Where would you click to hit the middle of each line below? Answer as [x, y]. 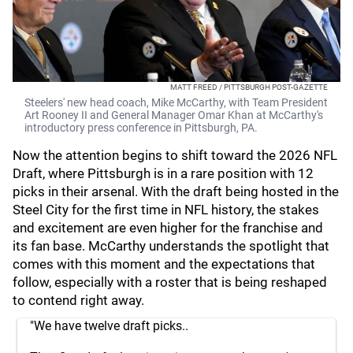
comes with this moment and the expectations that [164, 264]
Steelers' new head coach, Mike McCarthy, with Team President [176, 102]
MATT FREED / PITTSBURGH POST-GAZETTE [249, 87]
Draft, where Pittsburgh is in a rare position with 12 [163, 173]
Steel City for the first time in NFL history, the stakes [166, 210]
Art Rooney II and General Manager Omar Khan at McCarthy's [174, 115]
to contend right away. [78, 300]
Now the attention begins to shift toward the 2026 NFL [175, 155]
